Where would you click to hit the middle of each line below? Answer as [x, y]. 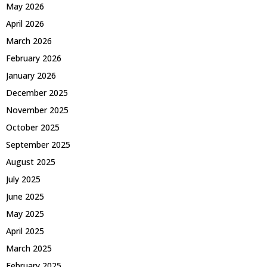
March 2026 [29, 41]
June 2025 [25, 196]
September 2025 [38, 144]
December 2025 [37, 92]
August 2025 [31, 162]
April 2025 [25, 231]
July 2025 [23, 179]
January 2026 [31, 75]
